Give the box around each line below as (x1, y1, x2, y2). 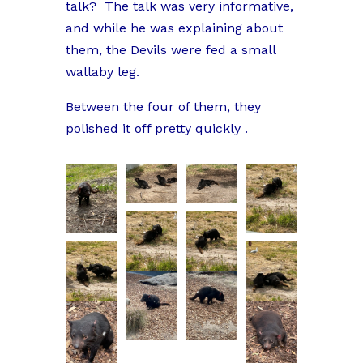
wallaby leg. (65, 64, 139, 80)
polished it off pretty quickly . (65, 121, 248, 137)
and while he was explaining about (65, 20, 283, 36)
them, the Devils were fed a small (65, 42, 275, 58)
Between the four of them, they (65, 99, 261, 115)
